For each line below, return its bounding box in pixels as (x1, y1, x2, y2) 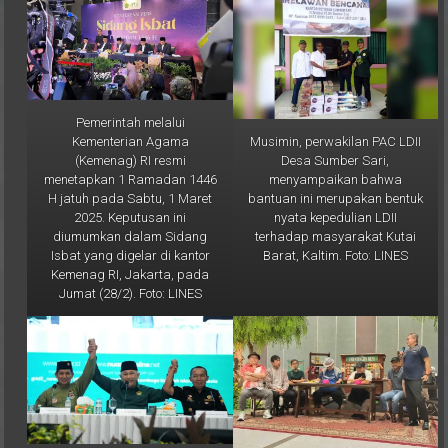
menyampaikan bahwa (268, 150, 402, 166)
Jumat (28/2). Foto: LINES (58, 264, 202, 280)
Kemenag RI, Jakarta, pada (51, 245, 210, 261)
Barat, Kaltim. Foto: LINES (262, 226, 408, 242)
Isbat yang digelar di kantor (50, 226, 210, 242)
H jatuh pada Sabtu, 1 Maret (48, 169, 213, 185)
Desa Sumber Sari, (281, 131, 390, 147)
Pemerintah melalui (75, 93, 185, 109)
